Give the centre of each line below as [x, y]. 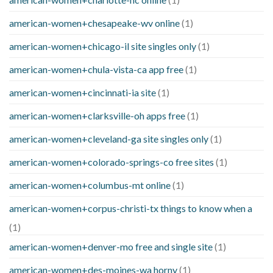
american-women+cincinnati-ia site [83, 93]
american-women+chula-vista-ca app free [96, 69]
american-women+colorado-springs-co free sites [112, 162]
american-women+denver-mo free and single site [111, 247]
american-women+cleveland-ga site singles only [109, 139]
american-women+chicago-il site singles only [103, 46]
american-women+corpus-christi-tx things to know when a [131, 208]
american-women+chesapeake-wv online [94, 23]
